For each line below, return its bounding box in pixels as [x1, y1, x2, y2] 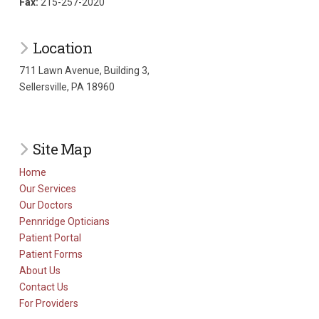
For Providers [19, 297, 78, 309]
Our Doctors [19, 199, 73, 211]
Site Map [32, 139, 92, 159]
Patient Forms [19, 248, 83, 260]
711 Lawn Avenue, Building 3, [19, 65, 150, 77]
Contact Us [19, 281, 68, 293]
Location [32, 37, 93, 58]
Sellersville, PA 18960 [19, 81, 115, 93]
